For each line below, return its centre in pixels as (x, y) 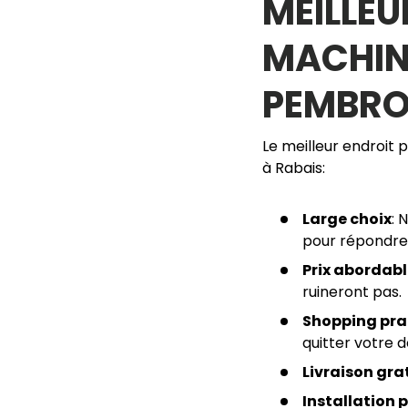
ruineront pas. (352, 292)
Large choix (347, 219)
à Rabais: (294, 168)
